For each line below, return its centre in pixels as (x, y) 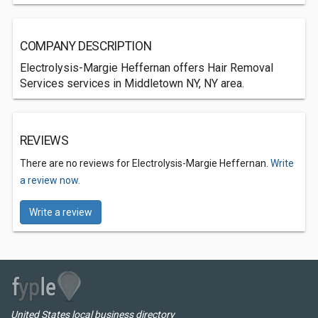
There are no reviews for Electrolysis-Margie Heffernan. (145, 163)
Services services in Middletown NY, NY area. (132, 83)
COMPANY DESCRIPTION (86, 46)
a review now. (50, 180)
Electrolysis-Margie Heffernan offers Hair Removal (147, 68)
